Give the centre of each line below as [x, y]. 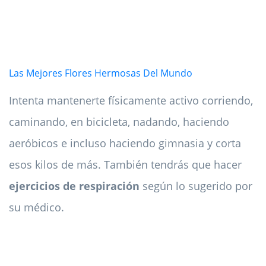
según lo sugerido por [196, 186]
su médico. [37, 207]
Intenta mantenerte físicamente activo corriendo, [131, 100]
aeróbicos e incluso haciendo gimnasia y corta [125, 143]
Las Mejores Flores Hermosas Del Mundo [101, 73]
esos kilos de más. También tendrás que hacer [125, 164]
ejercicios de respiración [74, 186]
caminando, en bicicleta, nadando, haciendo [119, 121]
